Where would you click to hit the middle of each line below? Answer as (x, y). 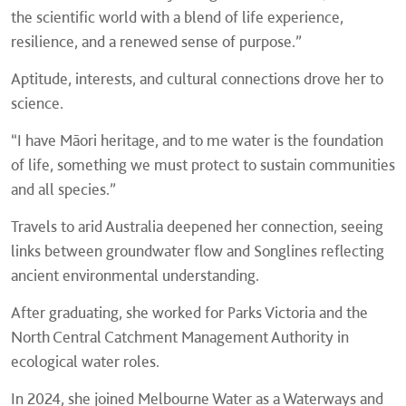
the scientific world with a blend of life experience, (177, 17)
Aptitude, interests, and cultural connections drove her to (197, 79)
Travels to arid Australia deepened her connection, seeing (197, 227)
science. (37, 103)
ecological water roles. (85, 362)
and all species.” (63, 189)
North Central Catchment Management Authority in (180, 337)
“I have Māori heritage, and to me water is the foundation (197, 140)
